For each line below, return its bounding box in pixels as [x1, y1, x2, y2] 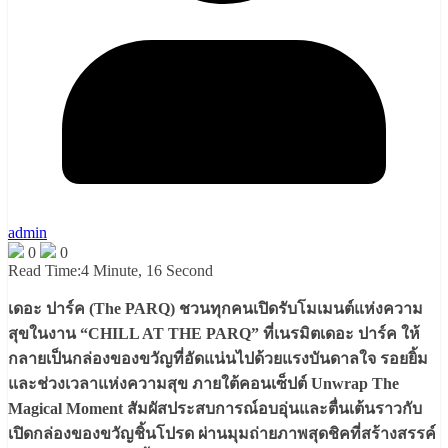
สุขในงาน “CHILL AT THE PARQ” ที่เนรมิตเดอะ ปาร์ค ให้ [8, 325, 420, 343]
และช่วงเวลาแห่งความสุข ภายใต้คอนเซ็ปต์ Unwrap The [8, 375, 399, 393]
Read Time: [8, 262, 81, 280]
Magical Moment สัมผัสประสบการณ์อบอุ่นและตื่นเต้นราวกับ [8, 400, 422, 418]
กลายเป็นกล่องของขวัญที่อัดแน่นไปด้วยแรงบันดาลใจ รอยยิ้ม [8, 350, 428, 368]
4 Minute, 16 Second [81, 262, 213, 280]
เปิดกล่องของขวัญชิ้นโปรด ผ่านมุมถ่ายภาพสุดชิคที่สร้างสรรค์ [8, 425, 436, 443]
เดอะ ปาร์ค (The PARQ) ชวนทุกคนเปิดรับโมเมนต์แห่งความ [8, 300, 423, 318]
